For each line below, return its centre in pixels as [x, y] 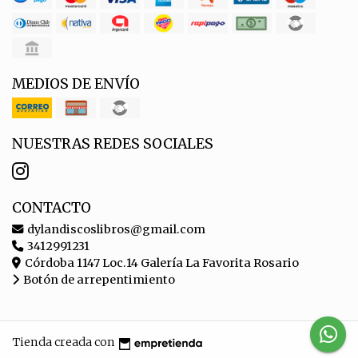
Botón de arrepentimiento [98, 279]
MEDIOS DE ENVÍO [76, 84]
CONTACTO [52, 207]
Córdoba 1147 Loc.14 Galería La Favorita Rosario [161, 263]
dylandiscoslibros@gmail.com [115, 229]
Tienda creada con [64, 342]
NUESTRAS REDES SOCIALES [113, 143]
